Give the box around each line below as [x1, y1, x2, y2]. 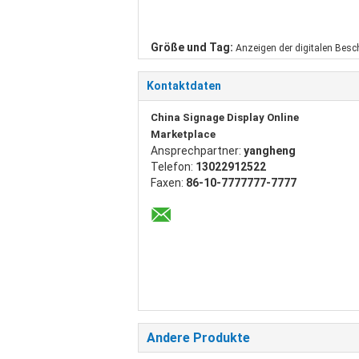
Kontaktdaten [147, 79, 221, 92]
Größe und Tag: [151, 41, 233, 54]
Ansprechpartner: [151, 144, 244, 157]
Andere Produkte [147, 330, 250, 345]
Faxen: [151, 176, 186, 189]
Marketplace [151, 128, 216, 140]
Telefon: [151, 160, 196, 173]
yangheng [244, 144, 296, 157]
